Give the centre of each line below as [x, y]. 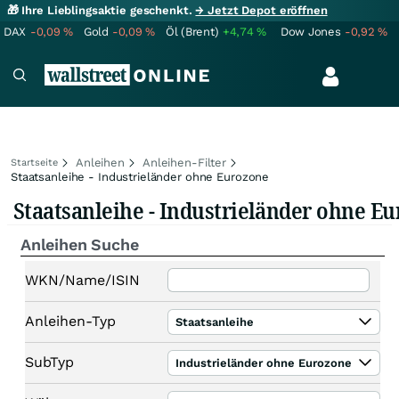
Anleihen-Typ [70, 321]
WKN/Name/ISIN [82, 280]
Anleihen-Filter [184, 163]
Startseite [34, 163]
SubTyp [49, 362]
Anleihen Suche [80, 244]
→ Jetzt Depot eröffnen [261, 10]
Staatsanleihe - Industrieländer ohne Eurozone [140, 177]
